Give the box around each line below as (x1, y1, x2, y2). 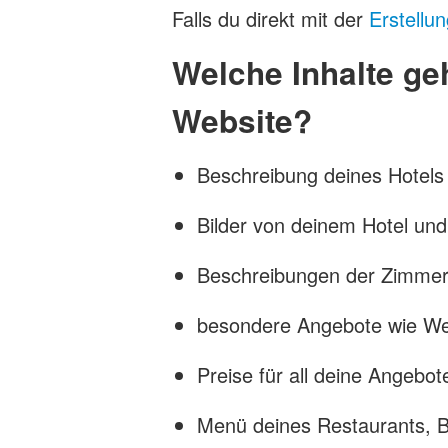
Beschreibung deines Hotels (197, 160, 444, 189)
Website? (172, 98, 312, 143)
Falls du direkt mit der (172, 4, 363, 33)
